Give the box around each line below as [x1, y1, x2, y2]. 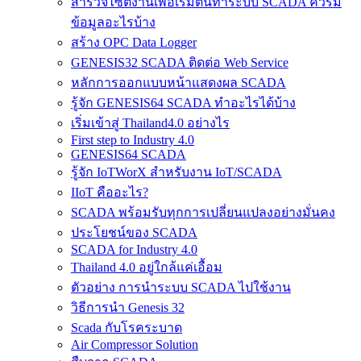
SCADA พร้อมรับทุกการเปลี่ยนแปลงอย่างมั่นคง [71, 205, 335, 219]
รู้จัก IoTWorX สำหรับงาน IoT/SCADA [71, 164, 282, 179]
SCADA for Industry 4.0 [71, 242, 197, 256]
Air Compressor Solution [71, 337, 198, 351]
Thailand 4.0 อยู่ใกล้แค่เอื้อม [71, 259, 222, 274]
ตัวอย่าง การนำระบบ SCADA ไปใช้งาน [71, 280, 291, 294]
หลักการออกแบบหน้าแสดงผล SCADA [71, 75, 286, 89]
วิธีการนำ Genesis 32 [71, 300, 185, 314]
